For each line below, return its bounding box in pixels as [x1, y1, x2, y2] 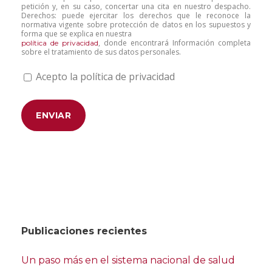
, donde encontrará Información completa [98, 38, 251, 49]
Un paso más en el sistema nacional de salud [21, 254, 235, 267]
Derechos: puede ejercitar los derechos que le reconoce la [21, 10, 251, 21]
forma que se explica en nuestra [21, 29, 132, 39]
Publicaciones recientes [21, 225, 147, 237]
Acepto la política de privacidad [36, 70, 175, 84]
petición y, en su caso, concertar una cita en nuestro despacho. [21, 1, 251, 12]
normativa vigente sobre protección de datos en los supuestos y [21, 19, 251, 30]
